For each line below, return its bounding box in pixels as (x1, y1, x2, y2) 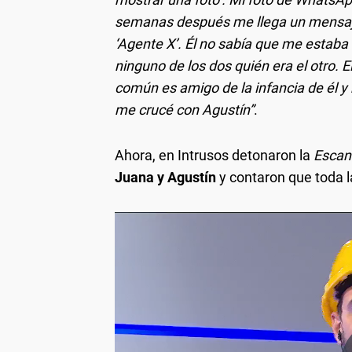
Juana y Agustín (115, 168, 216, 185)
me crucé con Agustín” (115, 101, 254, 118)
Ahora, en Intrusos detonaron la (115, 146, 313, 163)
